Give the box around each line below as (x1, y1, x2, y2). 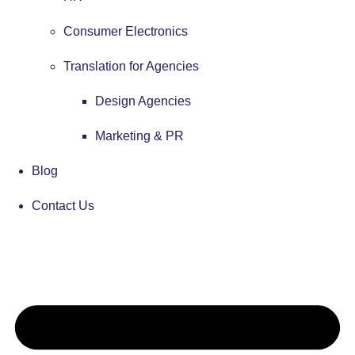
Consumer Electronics (63, 24, 188, 38)
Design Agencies (95, 94, 191, 108)
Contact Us (32, 198, 94, 212)
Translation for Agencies (63, 59, 199, 73)
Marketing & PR (95, 128, 184, 143)
